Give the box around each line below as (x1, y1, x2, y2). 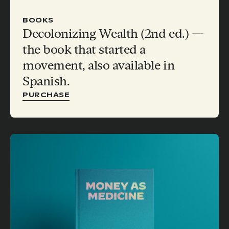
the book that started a (22, 42, 146, 57)
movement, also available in (22, 58, 175, 73)
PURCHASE (22, 90, 70, 100)
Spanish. (22, 74, 70, 88)
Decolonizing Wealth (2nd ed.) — (22, 27, 204, 41)
